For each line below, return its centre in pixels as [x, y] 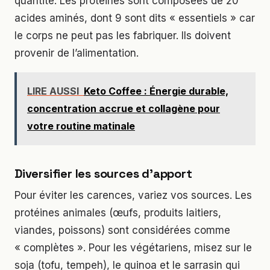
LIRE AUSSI [53, 91]
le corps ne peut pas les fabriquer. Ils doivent [123, 35]
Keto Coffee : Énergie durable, [156, 91]
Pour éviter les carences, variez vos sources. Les [133, 195]
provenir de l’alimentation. [77, 53]
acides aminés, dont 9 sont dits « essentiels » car [135, 18]
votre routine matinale [81, 126]
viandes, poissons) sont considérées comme [122, 230]
